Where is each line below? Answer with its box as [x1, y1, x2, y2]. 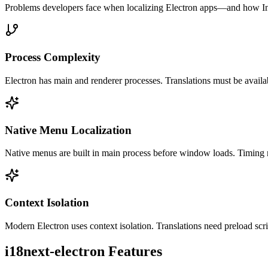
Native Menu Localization [5, 123, 132, 136]
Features [105, 243, 162, 259]
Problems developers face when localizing [5, 2, 166, 13]
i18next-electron [5, 243, 105, 259]
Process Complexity [5, 51, 100, 64]
